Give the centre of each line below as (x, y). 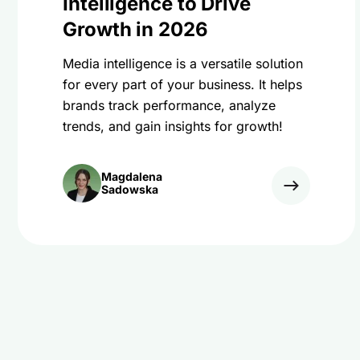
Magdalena (132, 176)
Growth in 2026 (135, 29)
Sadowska (130, 189)
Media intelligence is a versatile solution (183, 63)
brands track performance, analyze (169, 105)
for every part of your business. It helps (182, 84)
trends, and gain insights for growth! (173, 126)
